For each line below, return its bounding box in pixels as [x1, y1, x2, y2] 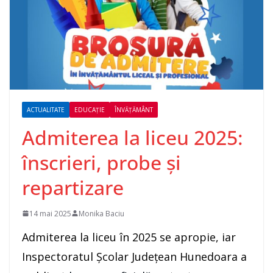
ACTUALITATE [27, 105, 65, 114]
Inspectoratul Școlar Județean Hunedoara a [22, 249, 247, 264]
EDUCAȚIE [74, 105, 105, 114]
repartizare [22, 174, 124, 200]
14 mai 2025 [29, 208, 71, 219]
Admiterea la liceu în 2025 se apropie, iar [22, 229, 236, 244]
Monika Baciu [79, 208, 124, 219]
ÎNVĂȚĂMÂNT [115, 105, 153, 114]
